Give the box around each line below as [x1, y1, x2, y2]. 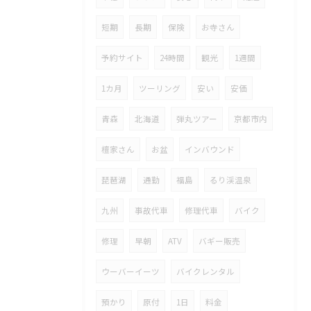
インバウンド [185, 144, 235, 155]
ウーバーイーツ [101, 266, 160, 277]
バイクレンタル [176, 266, 235, 277]
